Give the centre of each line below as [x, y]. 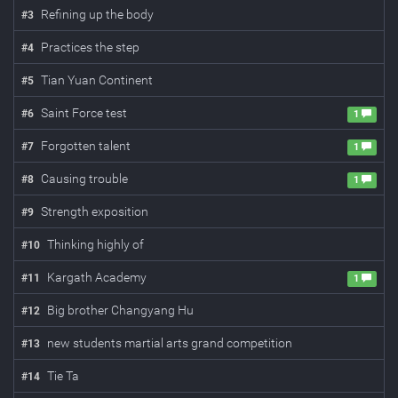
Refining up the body [97, 14]
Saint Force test [84, 113]
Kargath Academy [97, 277]
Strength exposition [95, 211]
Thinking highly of [96, 244]
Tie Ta [63, 376]
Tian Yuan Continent [97, 80]
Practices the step [90, 47]
